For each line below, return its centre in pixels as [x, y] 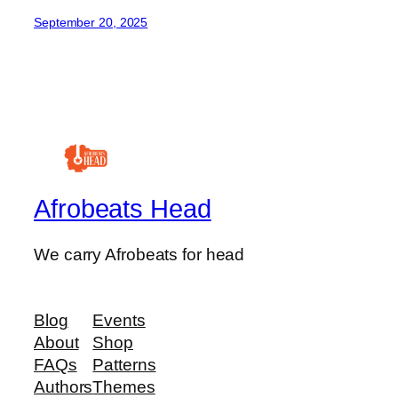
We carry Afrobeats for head [139, 255]
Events [119, 320]
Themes [124, 386]
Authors [64, 386]
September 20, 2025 [91, 23]
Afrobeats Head [123, 208]
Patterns [124, 364]
